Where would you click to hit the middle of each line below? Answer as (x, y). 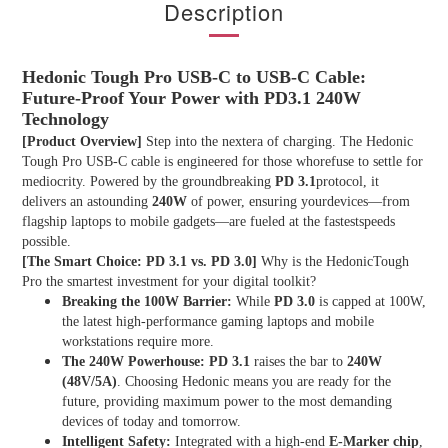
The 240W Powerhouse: (133, 361)
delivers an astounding (87, 201)
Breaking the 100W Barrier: (147, 301)
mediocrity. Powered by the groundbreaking (148, 181)
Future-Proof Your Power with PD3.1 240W (191, 98)
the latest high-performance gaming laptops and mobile (218, 321)
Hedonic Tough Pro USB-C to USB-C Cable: (194, 77)
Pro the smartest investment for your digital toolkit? (169, 281)
